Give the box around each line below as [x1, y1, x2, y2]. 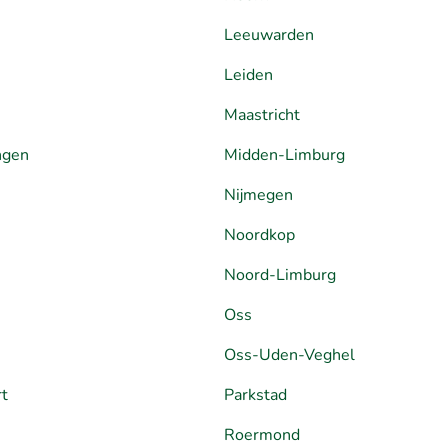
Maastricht [224, 103, 300, 126]
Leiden [224, 63, 273, 86]
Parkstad [224, 383, 287, 406]
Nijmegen [224, 183, 293, 206]
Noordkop [224, 223, 295, 246]
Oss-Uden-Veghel [224, 343, 355, 366]
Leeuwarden [224, 23, 314, 46]
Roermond [224, 423, 300, 446]
